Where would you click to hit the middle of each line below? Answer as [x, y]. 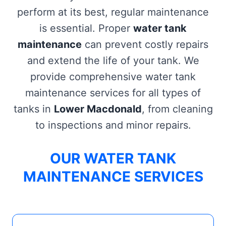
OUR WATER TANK [113, 158]
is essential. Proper [86, 28]
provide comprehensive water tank [113, 77]
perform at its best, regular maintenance [113, 12]
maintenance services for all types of [113, 93]
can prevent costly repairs [145, 44]
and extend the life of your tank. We [113, 61]
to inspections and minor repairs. [113, 125]
